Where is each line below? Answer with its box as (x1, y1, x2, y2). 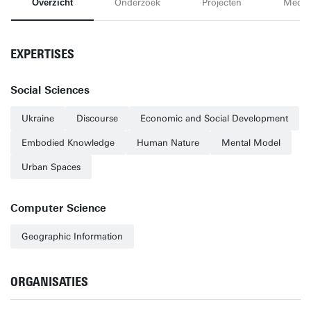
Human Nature (137, 137, 199, 148)
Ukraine (22, 113, 54, 124)
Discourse (76, 113, 118, 124)
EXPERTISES (10, 47, 74, 62)
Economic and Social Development (140, 113, 288, 124)
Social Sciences (10, 84, 90, 96)
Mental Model (221, 137, 280, 148)
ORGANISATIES (10, 274, 88, 289)
